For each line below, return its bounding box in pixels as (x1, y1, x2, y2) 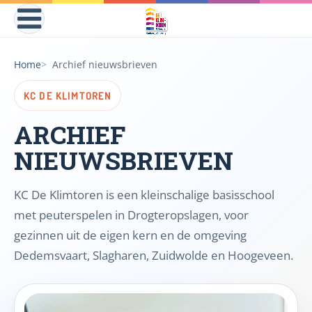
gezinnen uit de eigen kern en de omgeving (14, 227, 247, 244)
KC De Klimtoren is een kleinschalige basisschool (14, 187, 274, 203)
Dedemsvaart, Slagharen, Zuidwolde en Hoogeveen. (14, 247, 293, 264)
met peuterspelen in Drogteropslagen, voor (14, 207, 249, 224)
